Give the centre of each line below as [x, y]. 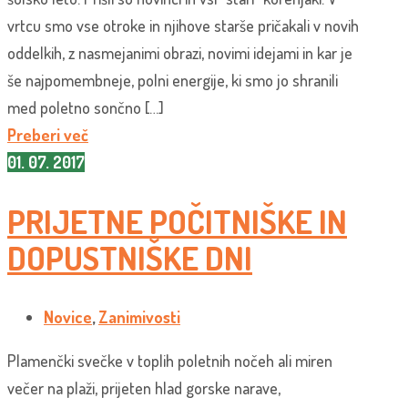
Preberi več [48, 134]
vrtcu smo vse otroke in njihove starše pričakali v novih [183, 25]
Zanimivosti [139, 316]
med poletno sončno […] [86, 107]
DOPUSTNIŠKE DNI [130, 257]
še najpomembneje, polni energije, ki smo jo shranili [173, 80]
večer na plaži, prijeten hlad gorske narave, [144, 388]
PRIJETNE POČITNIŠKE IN [177, 221]
